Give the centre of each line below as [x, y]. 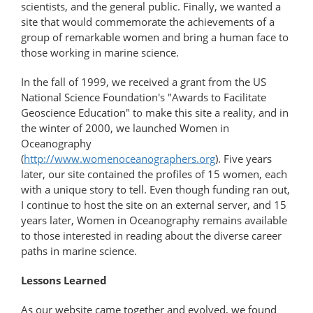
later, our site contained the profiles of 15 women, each [154, 174]
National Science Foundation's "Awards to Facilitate [144, 97]
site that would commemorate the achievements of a [148, 21]
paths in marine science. [80, 250]
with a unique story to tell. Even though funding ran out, [155, 189]
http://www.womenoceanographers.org [119, 158]
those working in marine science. [100, 52]
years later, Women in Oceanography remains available [154, 220]
